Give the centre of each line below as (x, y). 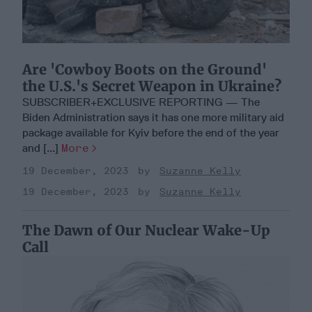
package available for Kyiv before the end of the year (151, 133)
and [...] (42, 148)
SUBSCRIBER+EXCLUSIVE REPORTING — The (141, 102)
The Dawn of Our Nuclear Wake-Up (146, 231)
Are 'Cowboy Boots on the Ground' (145, 70)
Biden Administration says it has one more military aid (153, 118)
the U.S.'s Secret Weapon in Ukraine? (152, 86)
